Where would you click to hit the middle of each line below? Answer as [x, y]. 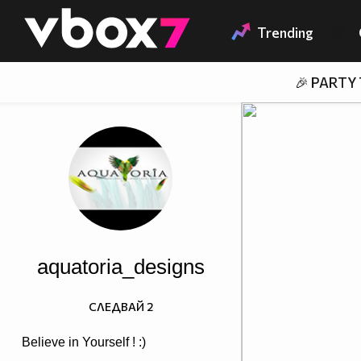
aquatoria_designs [120, 267]
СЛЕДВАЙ [116, 307]
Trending [285, 33]
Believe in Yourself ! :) [84, 342]
